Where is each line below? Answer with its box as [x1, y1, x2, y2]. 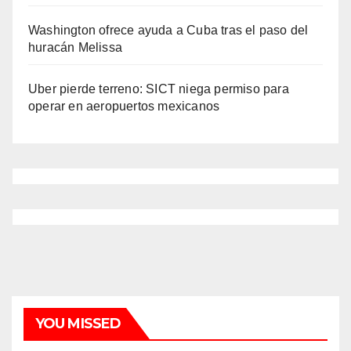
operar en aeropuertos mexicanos [28, 100, 220, 114]
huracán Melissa [28, 41, 122, 55]
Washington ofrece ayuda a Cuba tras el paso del [28, 24, 309, 38]
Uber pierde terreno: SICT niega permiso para [28, 82, 289, 96]
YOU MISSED [35, 315, 121, 333]
